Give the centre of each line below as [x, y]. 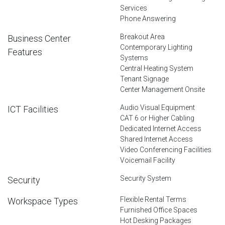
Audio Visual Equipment [157, 107]
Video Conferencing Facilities [166, 149]
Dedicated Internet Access [161, 128]
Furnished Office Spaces [159, 210]
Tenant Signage [144, 79]
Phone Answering [148, 18]
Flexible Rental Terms [153, 199]
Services [134, 8]
